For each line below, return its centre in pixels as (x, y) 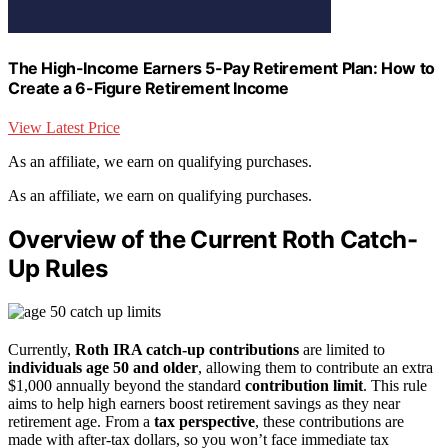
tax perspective (204, 421)
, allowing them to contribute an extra (315, 367)
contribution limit (304, 385)
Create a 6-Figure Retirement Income (149, 87)
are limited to (342, 349)
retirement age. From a (81, 421)
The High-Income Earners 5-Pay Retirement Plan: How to (221, 67)
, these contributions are (329, 421)
